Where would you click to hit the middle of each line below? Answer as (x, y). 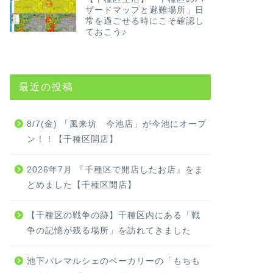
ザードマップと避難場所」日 (144, 10)
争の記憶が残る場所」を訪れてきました (109, 230)
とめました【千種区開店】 (81, 185)
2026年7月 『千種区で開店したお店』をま (115, 169)
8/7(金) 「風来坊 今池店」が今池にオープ (116, 124)
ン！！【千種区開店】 (72, 139)
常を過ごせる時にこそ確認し (144, 21)
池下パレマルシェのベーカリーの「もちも (113, 261)
